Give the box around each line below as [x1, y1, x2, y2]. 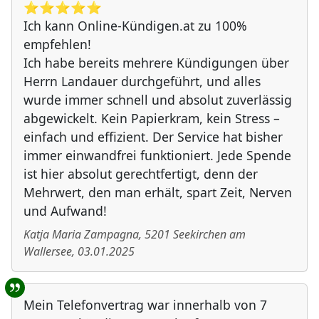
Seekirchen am [173, 226, 246, 243]
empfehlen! [23, 36, 91, 53]
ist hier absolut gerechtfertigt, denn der [23, 165, 258, 183]
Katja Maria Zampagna [23, 226, 139, 243]
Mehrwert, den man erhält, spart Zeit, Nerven [23, 184, 292, 202]
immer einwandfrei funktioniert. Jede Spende [23, 147, 291, 164]
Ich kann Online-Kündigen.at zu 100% [23, 17, 247, 35]
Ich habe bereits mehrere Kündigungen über [23, 54, 289, 72]
